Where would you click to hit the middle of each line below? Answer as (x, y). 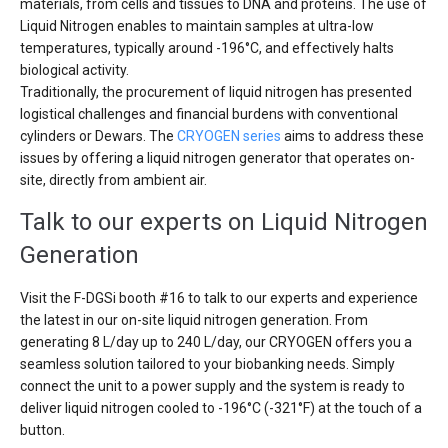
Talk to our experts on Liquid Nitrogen (224, 222)
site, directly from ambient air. (113, 180)
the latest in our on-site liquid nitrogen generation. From (194, 320)
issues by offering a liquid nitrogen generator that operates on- (217, 158)
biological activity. (74, 70)
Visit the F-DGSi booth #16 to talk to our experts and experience (219, 298)
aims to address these (352, 136)
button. (42, 430)
